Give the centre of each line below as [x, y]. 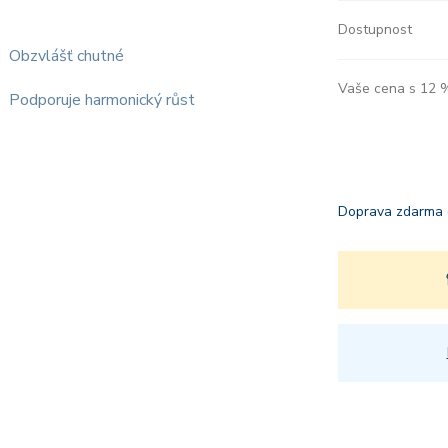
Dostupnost [375, 29]
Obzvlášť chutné [66, 55]
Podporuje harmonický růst [102, 99]
